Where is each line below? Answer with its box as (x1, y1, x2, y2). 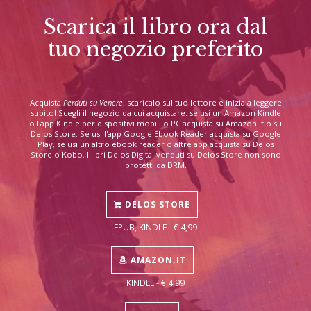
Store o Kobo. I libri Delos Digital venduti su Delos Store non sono (30, 149, 281, 160)
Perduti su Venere (62, 96, 123, 108)
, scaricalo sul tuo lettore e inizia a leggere (122, 96, 282, 108)
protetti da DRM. (124, 159, 187, 170)
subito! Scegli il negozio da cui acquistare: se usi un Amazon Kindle (30, 107, 281, 118)
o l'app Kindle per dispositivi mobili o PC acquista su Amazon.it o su (29, 117, 282, 128)
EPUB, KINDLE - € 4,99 (114, 221, 197, 233)
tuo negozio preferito (48, 36, 263, 62)
